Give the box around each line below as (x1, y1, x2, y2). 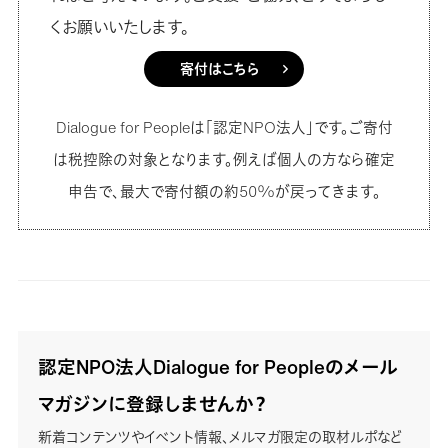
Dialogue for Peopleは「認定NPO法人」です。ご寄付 (55, 116, 393, 138)
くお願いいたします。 (48, 14, 189, 39)
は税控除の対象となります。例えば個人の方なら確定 (53, 148, 395, 170)
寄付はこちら (180, 57, 260, 79)
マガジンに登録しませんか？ (37, 389, 268, 418)
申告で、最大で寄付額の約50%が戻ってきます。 (67, 180, 381, 202)
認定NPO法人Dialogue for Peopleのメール (37, 352, 397, 381)
